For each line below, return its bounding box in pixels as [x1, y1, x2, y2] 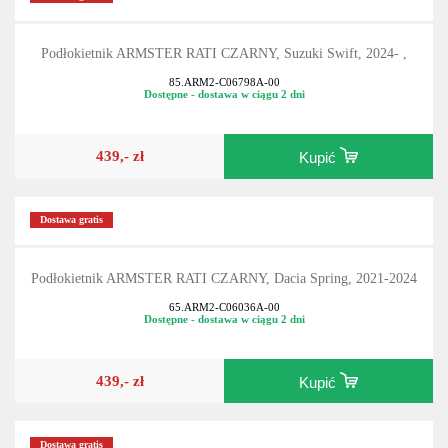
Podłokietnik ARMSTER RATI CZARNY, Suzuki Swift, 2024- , [41, 46, 407, 62]
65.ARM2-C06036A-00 [168, 300, 280, 313]
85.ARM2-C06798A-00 [168, 75, 280, 88]
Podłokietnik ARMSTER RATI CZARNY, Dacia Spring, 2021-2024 [31, 270, 417, 286]
